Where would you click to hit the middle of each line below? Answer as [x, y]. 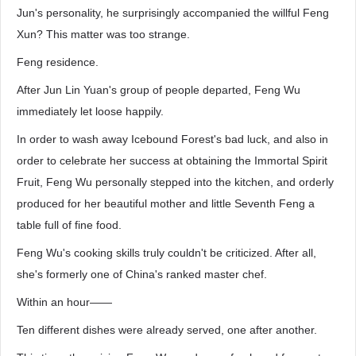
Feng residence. [58, 62]
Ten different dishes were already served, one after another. [167, 330]
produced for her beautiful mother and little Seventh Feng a [166, 203]
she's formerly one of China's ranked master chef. [142, 274]
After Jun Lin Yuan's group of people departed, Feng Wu [159, 90]
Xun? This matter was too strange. [103, 34]
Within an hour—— [64, 302]
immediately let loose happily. [90, 111]
